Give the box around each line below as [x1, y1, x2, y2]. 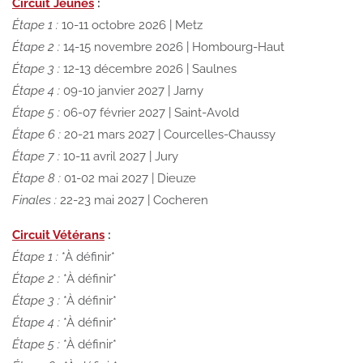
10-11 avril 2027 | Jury [60, 148, 178, 164]
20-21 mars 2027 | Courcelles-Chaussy [61, 126, 275, 142]
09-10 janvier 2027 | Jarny [60, 83, 203, 98]
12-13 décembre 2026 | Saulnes [60, 61, 237, 76]
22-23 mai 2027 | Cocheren [57, 192, 208, 207]
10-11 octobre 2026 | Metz [58, 17, 203, 32]
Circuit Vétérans [12, 227, 105, 242]
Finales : [12, 192, 57, 207]
